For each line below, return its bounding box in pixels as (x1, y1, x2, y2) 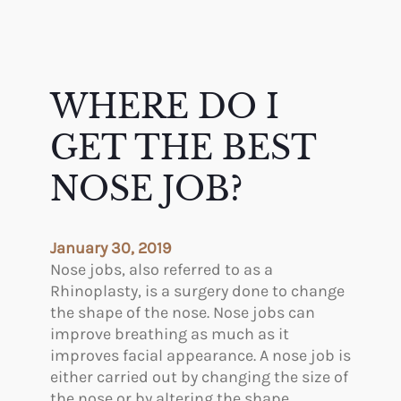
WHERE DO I (50, 87, 279, 128)
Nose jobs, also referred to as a (50, 260, 273, 280)
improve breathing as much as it (50, 324, 289, 345)
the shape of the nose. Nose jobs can (50, 303, 315, 323)
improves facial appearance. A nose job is (50, 346, 351, 366)
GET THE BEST (50, 128, 316, 169)
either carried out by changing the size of (50, 367, 348, 388)
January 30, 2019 (50, 238, 171, 259)
